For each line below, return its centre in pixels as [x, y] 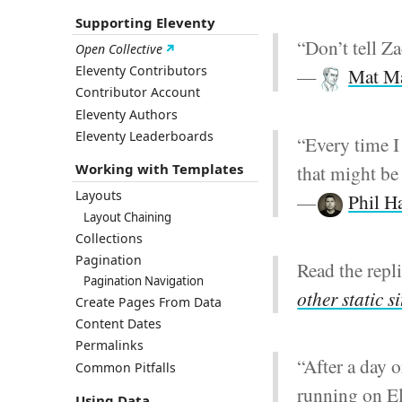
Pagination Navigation [144, 280]
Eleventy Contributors [141, 71]
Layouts [98, 196]
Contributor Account [137, 92]
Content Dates [118, 324]
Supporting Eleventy [145, 22]
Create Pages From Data [148, 302]
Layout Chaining [128, 217]
